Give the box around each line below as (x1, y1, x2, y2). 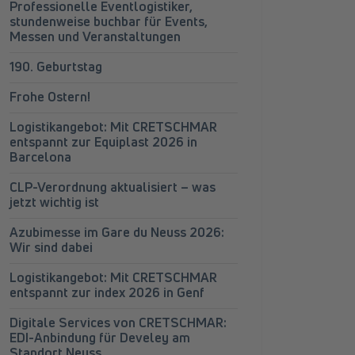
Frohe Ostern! (10, 88, 90, 105)
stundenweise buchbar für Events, (10, 13, 208, 30)
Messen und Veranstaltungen (10, 28, 181, 45)
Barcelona (10, 148, 71, 166)
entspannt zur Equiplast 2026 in (10, 133, 197, 151)
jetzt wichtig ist (10, 193, 99, 211)
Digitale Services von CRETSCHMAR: (10, 314, 227, 331)
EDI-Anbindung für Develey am (10, 329, 190, 346)
